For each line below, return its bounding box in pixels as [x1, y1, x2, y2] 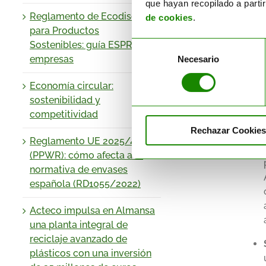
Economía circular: [30, 80, 113, 91]
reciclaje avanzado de [30, 233, 127, 245]
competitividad [30, 108, 98, 120]
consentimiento [131, 68, 191, 79]
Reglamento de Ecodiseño [30, 10, 148, 22]
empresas [30, 53, 74, 65]
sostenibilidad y [30, 94, 100, 106]
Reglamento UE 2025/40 [30, 135, 141, 147]
